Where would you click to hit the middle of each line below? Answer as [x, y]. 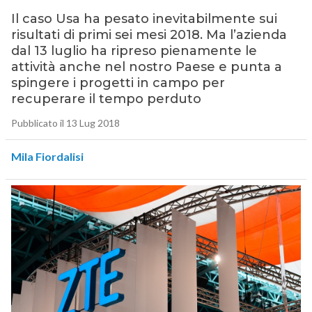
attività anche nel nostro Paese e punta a [146, 67]
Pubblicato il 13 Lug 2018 [65, 123]
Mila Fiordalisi [47, 157]
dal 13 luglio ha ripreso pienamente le [134, 51]
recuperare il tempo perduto [106, 99]
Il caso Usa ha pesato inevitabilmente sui [144, 19]
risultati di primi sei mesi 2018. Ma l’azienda [149, 35]
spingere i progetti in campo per [118, 83]
